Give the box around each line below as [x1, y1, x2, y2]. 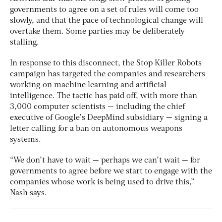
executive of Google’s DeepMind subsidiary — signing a [10, 113, 208, 122]
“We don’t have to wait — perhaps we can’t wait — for [10, 156, 200, 165]
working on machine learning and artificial [10, 81, 166, 89]
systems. [10, 135, 41, 144]
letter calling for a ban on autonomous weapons [10, 124, 182, 133]
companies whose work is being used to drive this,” [10, 178, 194, 186]
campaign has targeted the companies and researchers [10, 70, 205, 78]
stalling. [10, 38, 39, 47]
